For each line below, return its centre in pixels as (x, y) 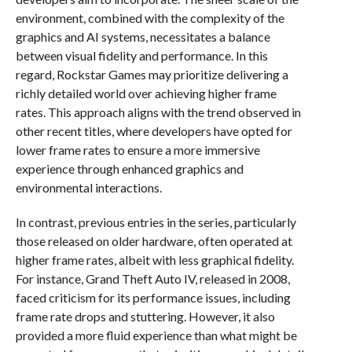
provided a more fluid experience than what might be (156, 335)
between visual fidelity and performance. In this (141, 55)
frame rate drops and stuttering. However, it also (145, 316)
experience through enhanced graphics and (129, 169)
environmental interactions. (88, 187)
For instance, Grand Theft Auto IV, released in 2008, (152, 279)
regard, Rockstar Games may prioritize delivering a (152, 74)
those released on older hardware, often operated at (154, 241)
